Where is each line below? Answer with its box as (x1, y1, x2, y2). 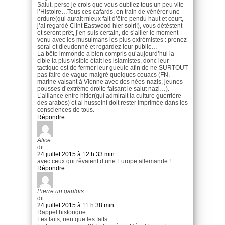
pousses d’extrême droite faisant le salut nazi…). (37, 85, 169, 92)
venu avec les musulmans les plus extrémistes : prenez (37, 36, 187, 43)
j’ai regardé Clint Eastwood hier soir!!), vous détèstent (37, 22, 182, 29)
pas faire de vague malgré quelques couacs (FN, (37, 71, 170, 78)
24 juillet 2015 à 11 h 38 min (37, 201, 114, 209)
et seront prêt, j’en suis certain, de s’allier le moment (37, 29, 178, 36)
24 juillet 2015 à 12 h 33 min (37, 150, 115, 158)
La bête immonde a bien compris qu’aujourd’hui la (37, 50, 174, 57)
